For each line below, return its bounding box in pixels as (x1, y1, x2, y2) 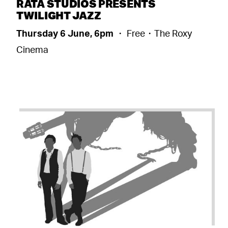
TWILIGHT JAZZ (16, 8, 102, 22)
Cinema (16, 43, 48, 55)
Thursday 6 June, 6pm (16, 27, 116, 39)
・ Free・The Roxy (116, 27, 192, 39)
